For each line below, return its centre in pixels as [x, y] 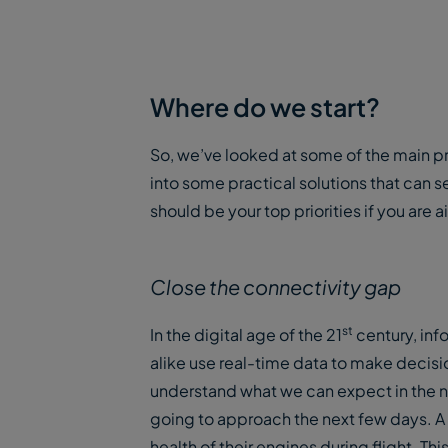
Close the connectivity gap [275, 286]
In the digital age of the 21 [246, 334]
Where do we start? [265, 107]
